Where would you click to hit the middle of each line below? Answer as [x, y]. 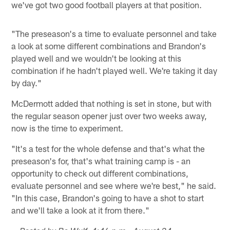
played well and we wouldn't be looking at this [97, 58]
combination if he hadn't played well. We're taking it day [114, 70]
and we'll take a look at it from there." [81, 210]
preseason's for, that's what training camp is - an [101, 160]
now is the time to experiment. [68, 128]
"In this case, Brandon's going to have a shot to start [108, 197]
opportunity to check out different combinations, [100, 173]
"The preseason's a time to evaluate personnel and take [114, 33]
